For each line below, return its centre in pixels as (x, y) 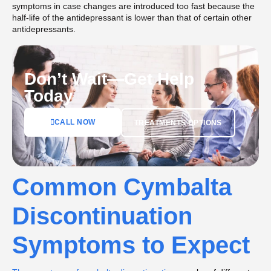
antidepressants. (44, 29)
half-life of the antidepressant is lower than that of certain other (132, 18)
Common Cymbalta (122, 187)
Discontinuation (102, 216)
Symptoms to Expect (131, 245)
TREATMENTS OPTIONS (178, 122)
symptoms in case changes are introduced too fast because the (133, 6)
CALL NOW (75, 122)
